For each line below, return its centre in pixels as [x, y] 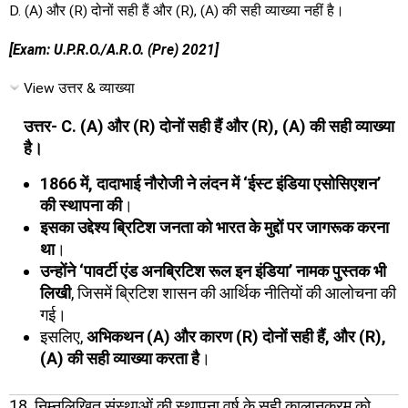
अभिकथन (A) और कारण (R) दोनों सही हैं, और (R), [236, 337]
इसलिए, [63, 337]
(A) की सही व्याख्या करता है [120, 358]
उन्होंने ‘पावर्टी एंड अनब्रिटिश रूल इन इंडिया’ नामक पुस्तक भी [213, 271]
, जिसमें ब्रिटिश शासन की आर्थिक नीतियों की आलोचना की [234, 293]
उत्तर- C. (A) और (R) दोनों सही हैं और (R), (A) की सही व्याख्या [209, 126]
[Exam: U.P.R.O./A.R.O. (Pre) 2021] [114, 50]
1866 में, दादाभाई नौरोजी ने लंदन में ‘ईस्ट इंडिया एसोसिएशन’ [210, 184]
